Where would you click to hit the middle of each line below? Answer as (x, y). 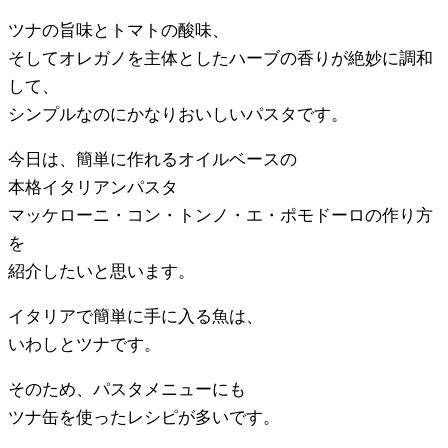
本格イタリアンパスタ (93, 187)
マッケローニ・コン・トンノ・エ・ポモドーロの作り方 (220, 215)
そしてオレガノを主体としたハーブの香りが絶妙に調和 (220, 58)
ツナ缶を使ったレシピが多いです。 (144, 417)
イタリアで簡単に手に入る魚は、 (135, 316)
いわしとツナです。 (84, 344)
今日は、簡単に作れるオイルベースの (152, 159)
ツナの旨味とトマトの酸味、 (118, 30)
